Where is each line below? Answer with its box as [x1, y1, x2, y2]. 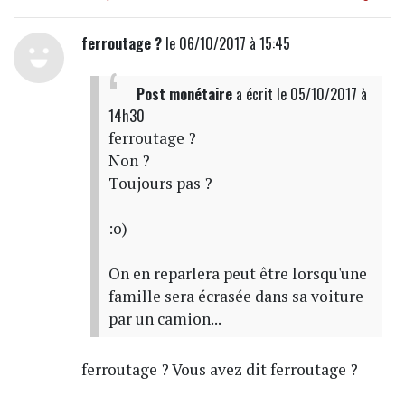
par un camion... [108, 307, 221, 329]
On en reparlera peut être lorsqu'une [108, 262, 367, 284]
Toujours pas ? [108, 172, 212, 193]
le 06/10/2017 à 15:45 [161, 32, 290, 54]
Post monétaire [136, 82, 232, 105]
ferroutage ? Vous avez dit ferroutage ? [80, 358, 358, 380]
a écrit [231, 82, 277, 105]
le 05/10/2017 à [276, 82, 367, 105]
